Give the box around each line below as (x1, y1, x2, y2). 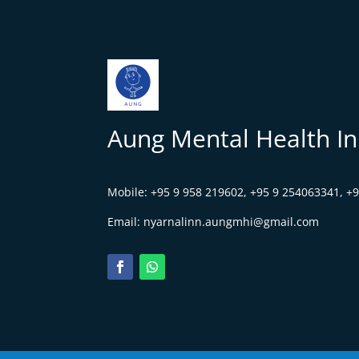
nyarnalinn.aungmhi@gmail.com (143, 213, 320, 229)
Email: (107, 213, 144, 229)
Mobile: (107, 184, 151, 200)
